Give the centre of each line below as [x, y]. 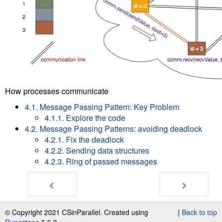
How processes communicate [57, 91]
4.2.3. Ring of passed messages [101, 162]
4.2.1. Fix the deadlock [84, 140]
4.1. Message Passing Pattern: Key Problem [102, 107]
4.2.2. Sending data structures [97, 151]
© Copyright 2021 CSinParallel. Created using [77, 212]
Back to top [199, 212]
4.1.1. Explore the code [85, 118]
